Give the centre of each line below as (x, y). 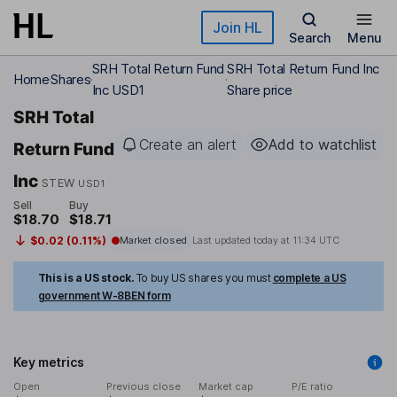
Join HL (237, 27)
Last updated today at (242, 241)
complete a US (309, 278)
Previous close (143, 387)
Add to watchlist (323, 144)
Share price (259, 90)
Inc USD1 (118, 90)
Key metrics (49, 362)
